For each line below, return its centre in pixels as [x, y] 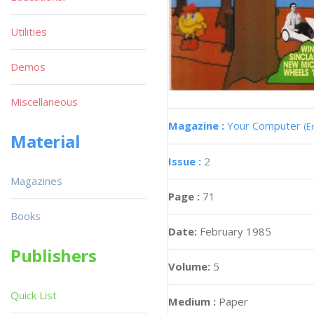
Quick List [34, 295]
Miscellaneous [44, 102]
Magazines [36, 181]
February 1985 [235, 232]
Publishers [54, 255]
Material [46, 141]
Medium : [192, 302]
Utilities [29, 32]
